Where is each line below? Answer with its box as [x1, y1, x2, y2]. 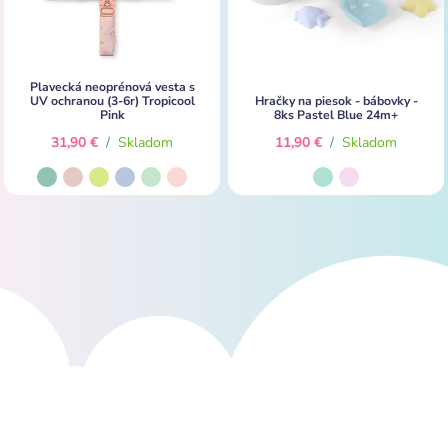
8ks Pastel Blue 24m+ [274, 106, 398, 123]
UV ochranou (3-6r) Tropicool [29, 92, 195, 109]
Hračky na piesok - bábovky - [254, 92, 418, 109]
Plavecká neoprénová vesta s [29, 78, 195, 95]
